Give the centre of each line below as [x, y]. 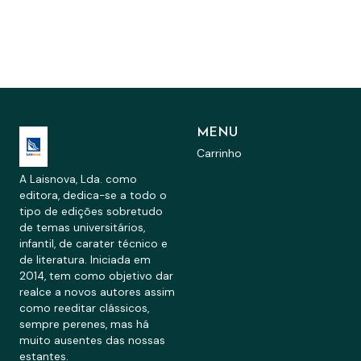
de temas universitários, [82, 228]
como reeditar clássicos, [84, 308]
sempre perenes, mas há [84, 324]
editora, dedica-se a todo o [93, 195]
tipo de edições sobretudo [91, 212]
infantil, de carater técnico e [93, 244]
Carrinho [219, 154]
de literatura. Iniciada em [85, 260]
